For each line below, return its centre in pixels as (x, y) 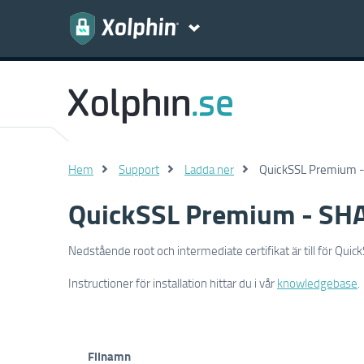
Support (139, 169)
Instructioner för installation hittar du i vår (173, 283)
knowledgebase (317, 283)
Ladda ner (209, 169)
